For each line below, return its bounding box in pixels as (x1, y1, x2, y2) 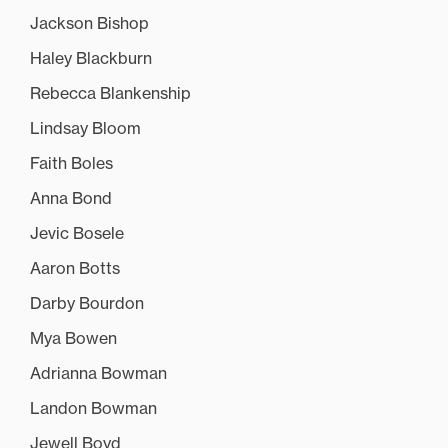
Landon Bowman (30, 398, 157, 419)
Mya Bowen (30, 328, 117, 349)
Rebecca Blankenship (30, 83, 191, 104)
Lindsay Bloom (30, 118, 141, 139)
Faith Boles (30, 153, 113, 174)
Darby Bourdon (30, 293, 144, 314)
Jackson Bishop (30, 13, 149, 34)
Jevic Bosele (30, 223, 124, 244)
